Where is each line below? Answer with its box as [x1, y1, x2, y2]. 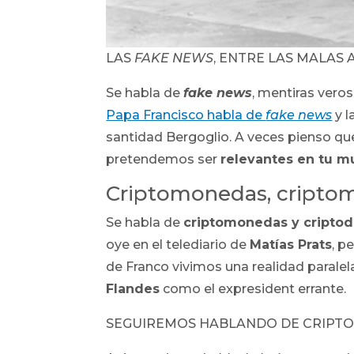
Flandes [106, 281, 160, 297]
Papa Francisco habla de [106, 107, 266, 123]
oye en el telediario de [106, 237, 250, 253]
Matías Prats [250, 237, 333, 253]
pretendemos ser [106, 152, 221, 168]
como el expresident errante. [160, 281, 347, 297]
